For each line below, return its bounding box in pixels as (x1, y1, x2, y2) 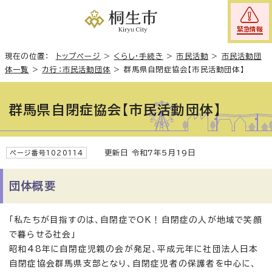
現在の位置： (5, 52, 56, 59)
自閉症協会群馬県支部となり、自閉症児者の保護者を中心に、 (9, 259, 257, 268)
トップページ (55, 52, 101, 59)
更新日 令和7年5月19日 (93, 149, 196, 156)
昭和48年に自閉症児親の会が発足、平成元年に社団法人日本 (9, 245, 259, 253)
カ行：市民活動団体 (42, 66, 111, 73)
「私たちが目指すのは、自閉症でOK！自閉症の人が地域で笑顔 (9, 216, 262, 224)
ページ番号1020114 (10, 149, 84, 156)
